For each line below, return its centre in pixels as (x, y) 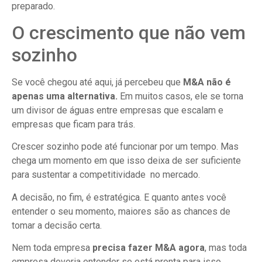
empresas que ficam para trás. (73, 125)
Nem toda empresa (52, 248)
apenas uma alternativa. (65, 96)
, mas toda (226, 248)
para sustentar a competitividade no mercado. (106, 175)
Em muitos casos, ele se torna (180, 96)
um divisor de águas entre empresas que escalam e (118, 111)
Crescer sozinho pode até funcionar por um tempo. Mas (125, 147)
